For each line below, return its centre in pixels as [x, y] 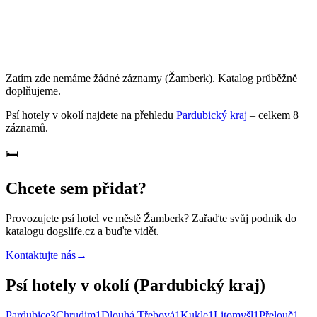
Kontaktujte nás [41, 255]
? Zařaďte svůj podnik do [240, 218]
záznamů [25, 127]
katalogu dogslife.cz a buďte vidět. [82, 231]
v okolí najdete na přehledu [111, 115]
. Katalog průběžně [255, 78]
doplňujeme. [33, 91]
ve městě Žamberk [142, 218]
